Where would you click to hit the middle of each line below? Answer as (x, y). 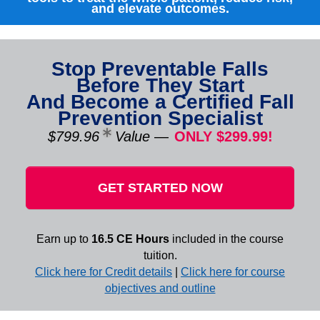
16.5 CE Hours (130, 239)
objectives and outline (160, 288)
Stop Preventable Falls (160, 69)
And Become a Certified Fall (160, 102)
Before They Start (160, 85)
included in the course (226, 239)
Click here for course (233, 272)
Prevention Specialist (160, 118)
